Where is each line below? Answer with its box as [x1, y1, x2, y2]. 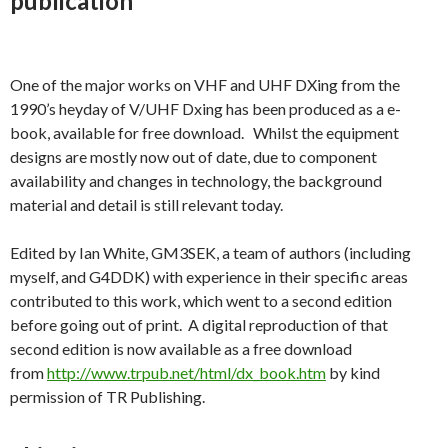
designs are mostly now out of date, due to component [10, 147, 377, 167]
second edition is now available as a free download [10, 339, 352, 359]
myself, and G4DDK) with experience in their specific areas [10, 267, 408, 287]
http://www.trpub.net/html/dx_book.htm [47, 363, 326, 383]
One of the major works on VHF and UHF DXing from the [10, 75, 400, 95]
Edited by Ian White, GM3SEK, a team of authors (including [10, 243, 411, 263]
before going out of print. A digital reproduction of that [10, 315, 388, 335]
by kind [326, 363, 380, 383]
